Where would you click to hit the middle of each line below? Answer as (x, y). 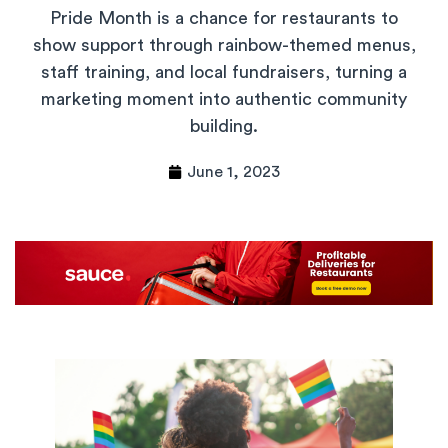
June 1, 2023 (233, 171)
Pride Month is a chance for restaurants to (224, 17)
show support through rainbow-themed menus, (224, 44)
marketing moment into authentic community (224, 98)
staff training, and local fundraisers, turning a (224, 71)
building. (224, 125)
